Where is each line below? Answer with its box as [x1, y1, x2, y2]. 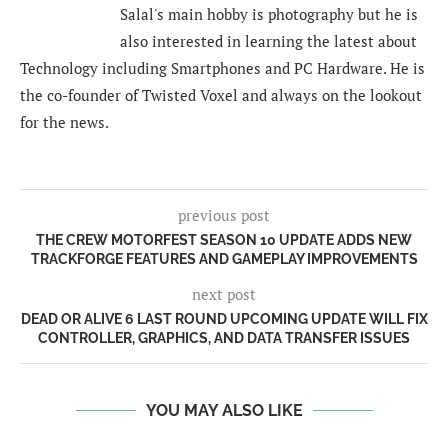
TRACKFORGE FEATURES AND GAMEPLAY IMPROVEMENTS [30, 251, 418, 268]
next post [192, 284, 256, 305]
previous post [178, 205, 270, 226]
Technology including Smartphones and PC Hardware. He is [20, 58, 425, 79]
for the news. [20, 112, 109, 133]
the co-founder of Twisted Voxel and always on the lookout [20, 85, 422, 106]
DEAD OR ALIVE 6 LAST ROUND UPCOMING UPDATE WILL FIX [20, 311, 428, 328]
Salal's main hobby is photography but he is [120, 4, 418, 25]
